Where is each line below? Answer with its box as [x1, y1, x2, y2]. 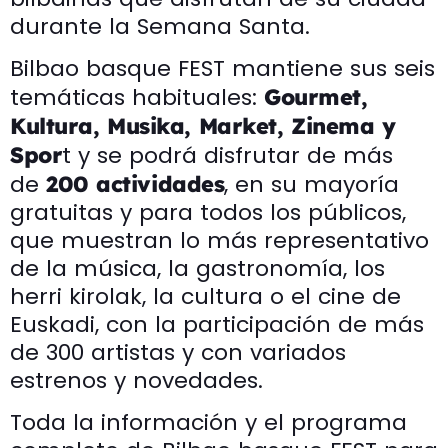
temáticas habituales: [10, 81, 264, 113]
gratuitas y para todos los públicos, [10, 196, 406, 228]
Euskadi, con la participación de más [10, 308, 424, 340]
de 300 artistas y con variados [10, 336, 346, 368]
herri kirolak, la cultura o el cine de [10, 280, 401, 312]
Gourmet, [264, 82, 368, 111]
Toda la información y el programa [10, 406, 407, 438]
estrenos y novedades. [10, 364, 263, 396]
